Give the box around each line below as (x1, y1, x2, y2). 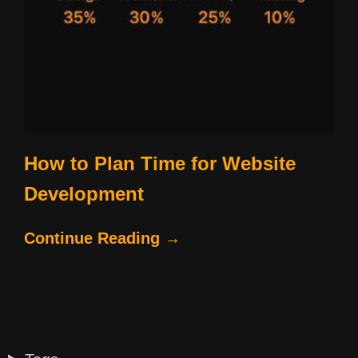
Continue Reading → (24, 229, 181, 247)
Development (24, 182, 144, 205)
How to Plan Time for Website (24, 152, 296, 174)
